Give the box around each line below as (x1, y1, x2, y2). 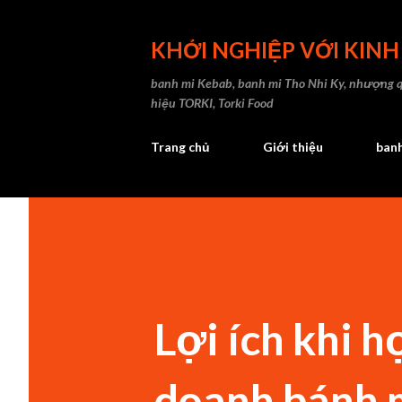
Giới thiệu (263, 139, 323, 154)
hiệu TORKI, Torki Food (151, 95, 274, 110)
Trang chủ (151, 139, 210, 154)
